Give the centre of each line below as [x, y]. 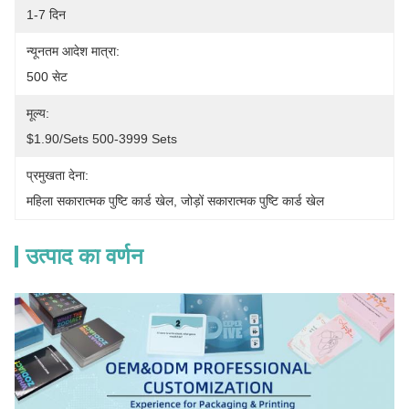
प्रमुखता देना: [58, 175]
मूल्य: [38, 113]
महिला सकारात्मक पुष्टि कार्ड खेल [100, 201]
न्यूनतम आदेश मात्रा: [73, 51]
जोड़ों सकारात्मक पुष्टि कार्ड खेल [252, 201]
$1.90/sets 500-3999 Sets [102, 139]
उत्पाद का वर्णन [84, 256]
